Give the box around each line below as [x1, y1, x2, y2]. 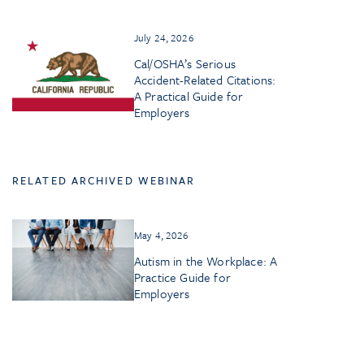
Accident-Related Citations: [134, 71, 276, 89]
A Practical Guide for [134, 87, 244, 106]
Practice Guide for [134, 268, 231, 287]
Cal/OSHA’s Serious [134, 54, 236, 73]
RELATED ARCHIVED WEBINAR [12, 172, 196, 189]
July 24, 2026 [134, 30, 194, 45]
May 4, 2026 [134, 227, 189, 243]
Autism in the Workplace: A [134, 252, 278, 271]
